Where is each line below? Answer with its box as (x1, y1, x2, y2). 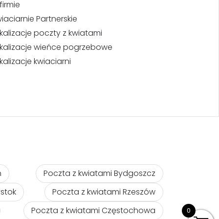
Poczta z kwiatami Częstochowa (31, 205, 155, 216)
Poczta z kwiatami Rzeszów (52, 186, 155, 197)
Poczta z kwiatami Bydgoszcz (43, 168, 155, 179)
